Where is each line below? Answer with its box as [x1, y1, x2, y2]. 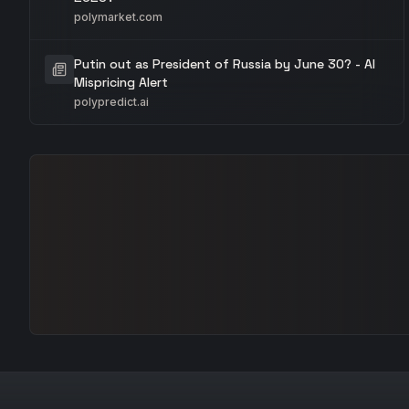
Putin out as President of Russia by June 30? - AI [74, 56, 375, 72]
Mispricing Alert [74, 74, 168, 90]
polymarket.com [74, 10, 163, 24]
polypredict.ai [74, 95, 149, 109]
